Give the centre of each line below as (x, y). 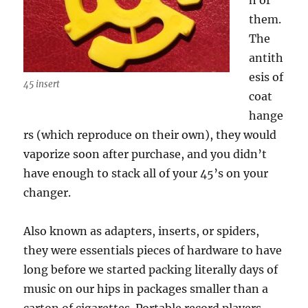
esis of (266, 77)
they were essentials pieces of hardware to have (153, 250)
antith (266, 58)
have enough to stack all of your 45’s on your (146, 173)
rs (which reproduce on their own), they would (150, 135)
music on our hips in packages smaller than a (146, 289)
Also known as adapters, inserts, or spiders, (142, 231)
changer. (47, 192)
